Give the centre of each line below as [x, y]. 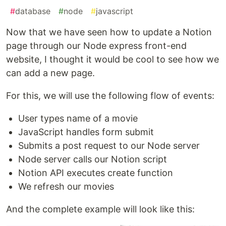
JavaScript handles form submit [86, 132]
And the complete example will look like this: [100, 209]
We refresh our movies [66, 187]
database [33, 11]
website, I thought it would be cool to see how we [112, 60]
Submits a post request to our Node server [109, 146]
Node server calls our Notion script [93, 159]
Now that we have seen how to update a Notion [109, 32]
